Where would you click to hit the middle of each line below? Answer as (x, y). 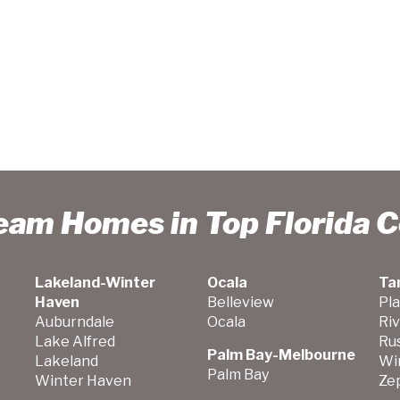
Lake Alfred (75, 342)
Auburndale (75, 322)
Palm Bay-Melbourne (281, 355)
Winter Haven (83, 381)
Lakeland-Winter (96, 283)
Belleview (240, 302)
